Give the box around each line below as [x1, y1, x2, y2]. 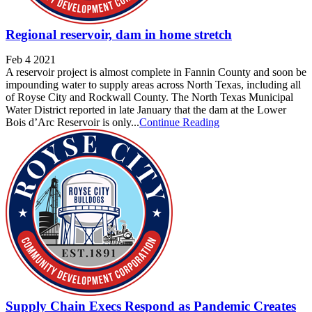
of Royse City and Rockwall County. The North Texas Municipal [6, 91, 293, 103]
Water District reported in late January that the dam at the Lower [6, 104, 286, 116]
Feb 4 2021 [6, 54, 56, 65]
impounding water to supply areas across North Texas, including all [6, 79, 301, 91]
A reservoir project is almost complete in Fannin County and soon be [6, 66, 306, 78]
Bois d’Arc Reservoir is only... [6, 116, 139, 128]
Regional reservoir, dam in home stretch [6, 27, 232, 42]
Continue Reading [139, 116, 219, 128]
